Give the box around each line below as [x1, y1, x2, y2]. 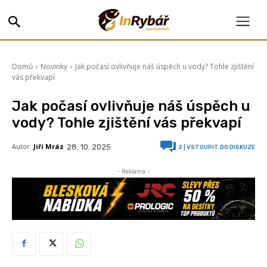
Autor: [12, 142, 32, 151]
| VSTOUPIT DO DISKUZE [182, 144, 255, 151]
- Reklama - [117, 167, 150, 175]
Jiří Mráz [33, 142, 64, 151]
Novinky [41, 61, 67, 72]
